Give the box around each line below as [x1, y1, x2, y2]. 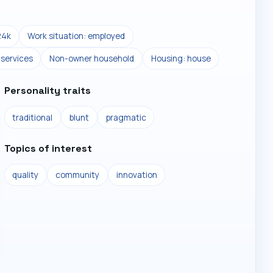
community [55, 169, 100, 180]
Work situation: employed [27, 30, 126, 42]
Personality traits [4, 84, 91, 97]
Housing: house [151, 52, 211, 64]
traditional [12, 112, 53, 123]
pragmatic [105, 112, 146, 123]
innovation [116, 169, 157, 180]
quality [12, 169, 39, 180]
